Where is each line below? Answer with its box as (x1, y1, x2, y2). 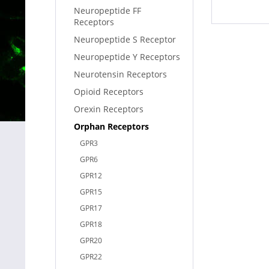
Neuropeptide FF (74, 5, 141, 16)
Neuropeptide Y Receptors (74, 51, 180, 62)
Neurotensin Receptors (74, 68, 167, 80)
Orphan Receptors (74, 121, 149, 132)
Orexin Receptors (74, 103, 144, 115)
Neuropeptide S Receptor (74, 34, 176, 45)
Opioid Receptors (74, 86, 144, 97)
